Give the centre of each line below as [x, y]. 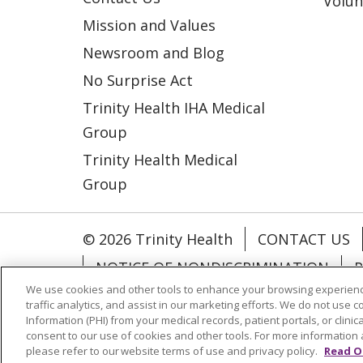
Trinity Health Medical [160, 159]
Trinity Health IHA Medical [174, 107]
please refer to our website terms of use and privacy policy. [173, 351]
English [278, 338]
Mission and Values [149, 25]
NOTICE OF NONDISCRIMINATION [212, 267]
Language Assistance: [162, 338]
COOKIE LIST [139, 295]
